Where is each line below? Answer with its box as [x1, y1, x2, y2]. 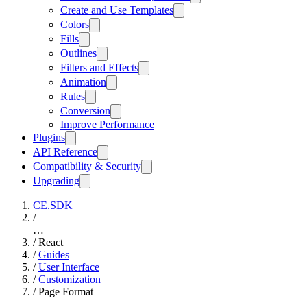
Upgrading [33, 175, 79, 187]
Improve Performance [60, 119, 154, 131]
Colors [60, 19, 89, 31]
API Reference [33, 146, 97, 158]
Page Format [38, 286, 93, 298]
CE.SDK [33, 199, 73, 212]
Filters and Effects [60, 62, 138, 74]
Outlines [60, 47, 97, 60]
